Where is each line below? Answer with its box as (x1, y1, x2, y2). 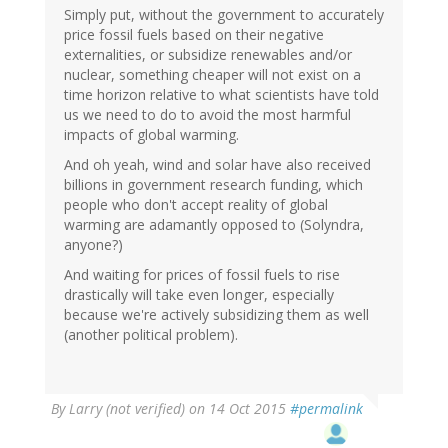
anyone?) (64, 234, 123, 254)
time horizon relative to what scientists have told (64, 84, 379, 104)
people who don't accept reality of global (64, 194, 328, 214)
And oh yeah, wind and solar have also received (64, 154, 371, 174)
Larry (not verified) (69, 398, 185, 418)
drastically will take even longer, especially (64, 284, 334, 304)
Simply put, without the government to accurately (64, 4, 384, 24)
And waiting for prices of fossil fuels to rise (64, 264, 340, 284)
